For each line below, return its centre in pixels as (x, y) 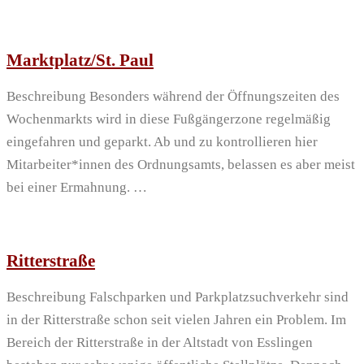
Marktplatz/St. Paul (80, 60)
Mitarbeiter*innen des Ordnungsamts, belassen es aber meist (181, 165)
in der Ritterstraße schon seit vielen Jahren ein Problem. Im (176, 320)
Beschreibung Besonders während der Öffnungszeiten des (173, 97)
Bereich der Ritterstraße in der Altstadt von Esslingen (160, 343)
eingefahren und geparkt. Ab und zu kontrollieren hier (162, 142)
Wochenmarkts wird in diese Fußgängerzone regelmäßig (169, 119)
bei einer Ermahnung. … (77, 188)
